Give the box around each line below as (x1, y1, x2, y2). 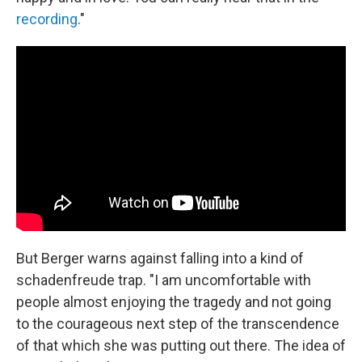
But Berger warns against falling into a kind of (16, 250, 304, 267)
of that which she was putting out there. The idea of (16, 337, 346, 354)
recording (16, 10, 78, 27)
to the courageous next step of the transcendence (16, 315, 339, 332)
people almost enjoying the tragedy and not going (16, 293, 331, 310)
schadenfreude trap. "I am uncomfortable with (16, 271, 311, 288)
